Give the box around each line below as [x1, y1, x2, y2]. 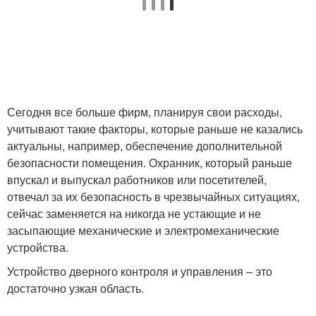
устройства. [7, 239, 68, 256]
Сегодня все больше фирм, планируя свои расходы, [7, 104, 282, 121]
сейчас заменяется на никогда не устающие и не [7, 205, 261, 222]
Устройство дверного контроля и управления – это [7, 263, 272, 280]
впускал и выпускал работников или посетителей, [7, 171, 267, 188]
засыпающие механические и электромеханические [7, 222, 279, 239]
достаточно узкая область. [7, 280, 144, 297]
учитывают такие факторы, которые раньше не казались [7, 121, 303, 138]
